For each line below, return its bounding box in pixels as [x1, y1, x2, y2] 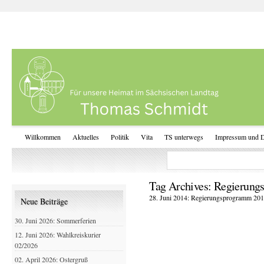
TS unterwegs [164, 132, 203, 141]
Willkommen [25, 132, 61, 141]
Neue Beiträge [21, 196, 68, 207]
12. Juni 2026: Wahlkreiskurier [15, 230, 101, 239]
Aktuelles [72, 132, 99, 141]
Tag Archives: [149, 178, 214, 194]
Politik [111, 132, 129, 141]
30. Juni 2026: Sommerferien [15, 216, 96, 225]
